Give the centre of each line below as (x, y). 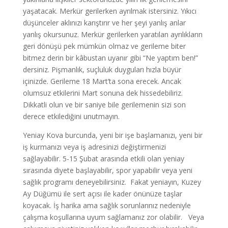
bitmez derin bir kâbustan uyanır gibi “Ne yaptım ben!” (110, 58)
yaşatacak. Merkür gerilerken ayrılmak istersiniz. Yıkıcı (109, 11)
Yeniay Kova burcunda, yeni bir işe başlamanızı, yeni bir (112, 135)
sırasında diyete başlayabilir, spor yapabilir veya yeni (107, 170)
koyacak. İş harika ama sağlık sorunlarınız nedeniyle (107, 205)
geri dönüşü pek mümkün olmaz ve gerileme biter (104, 46)
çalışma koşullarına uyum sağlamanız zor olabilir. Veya (113, 217)
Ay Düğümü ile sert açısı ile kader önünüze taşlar (102, 194)
